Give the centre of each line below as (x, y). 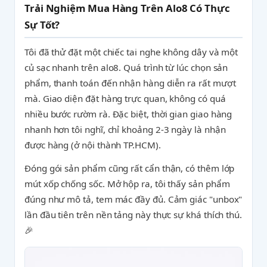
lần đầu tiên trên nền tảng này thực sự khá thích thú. (133, 215)
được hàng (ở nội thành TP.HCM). (93, 145)
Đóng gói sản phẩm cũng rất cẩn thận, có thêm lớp (130, 168)
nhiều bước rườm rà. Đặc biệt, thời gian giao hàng (128, 114)
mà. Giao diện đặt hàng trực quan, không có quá (125, 98)
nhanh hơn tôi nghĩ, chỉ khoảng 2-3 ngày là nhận (125, 129)
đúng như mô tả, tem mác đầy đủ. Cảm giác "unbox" (133, 199)
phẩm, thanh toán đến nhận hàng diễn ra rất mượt (130, 83)
